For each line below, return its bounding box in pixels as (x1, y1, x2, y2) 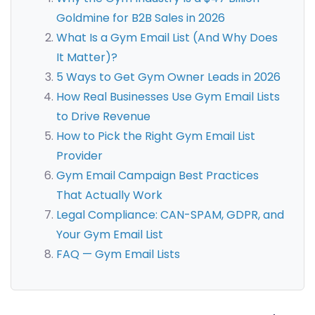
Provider (56, 148, 103, 165)
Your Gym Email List (56, 226, 163, 243)
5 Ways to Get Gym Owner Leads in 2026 (56, 69, 281, 86)
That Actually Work (56, 187, 162, 204)
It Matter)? (56, 49, 117, 66)
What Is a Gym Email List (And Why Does (56, 30, 278, 46)
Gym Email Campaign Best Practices (56, 167, 259, 184)
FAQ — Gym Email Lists (56, 246, 180, 263)
